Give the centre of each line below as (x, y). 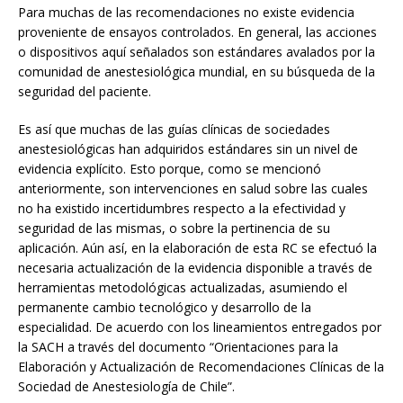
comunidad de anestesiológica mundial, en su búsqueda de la (197, 72)
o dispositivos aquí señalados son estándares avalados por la (197, 52)
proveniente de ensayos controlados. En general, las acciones (197, 32)
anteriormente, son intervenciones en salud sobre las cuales (193, 189)
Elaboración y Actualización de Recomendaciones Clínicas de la (201, 367)
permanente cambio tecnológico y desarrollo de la (165, 308)
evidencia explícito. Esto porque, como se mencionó (170, 169)
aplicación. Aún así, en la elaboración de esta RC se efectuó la (197, 248)
